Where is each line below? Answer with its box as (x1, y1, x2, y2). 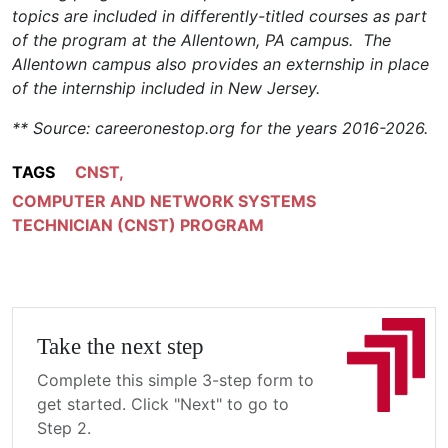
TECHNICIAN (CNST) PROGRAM (12, 214, 264, 235)
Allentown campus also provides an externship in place (12, 53, 429, 74)
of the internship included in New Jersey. (12, 77, 320, 98)
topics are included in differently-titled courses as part (12, 5, 427, 26)
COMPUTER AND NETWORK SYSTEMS (12, 190, 316, 211)
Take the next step (37, 332, 204, 359)
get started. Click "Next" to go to (37, 393, 289, 414)
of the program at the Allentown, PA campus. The (12, 29, 391, 50)
